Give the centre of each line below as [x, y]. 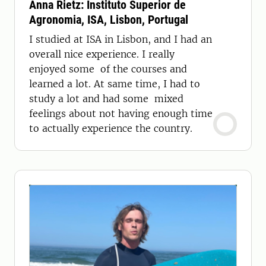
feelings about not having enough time [121, 113]
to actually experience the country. [111, 128]
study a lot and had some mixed [106, 99]
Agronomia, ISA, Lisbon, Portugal [109, 20]
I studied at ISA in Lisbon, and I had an [121, 39]
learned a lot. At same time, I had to [115, 84]
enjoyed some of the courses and [108, 69]
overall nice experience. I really [102, 54]
